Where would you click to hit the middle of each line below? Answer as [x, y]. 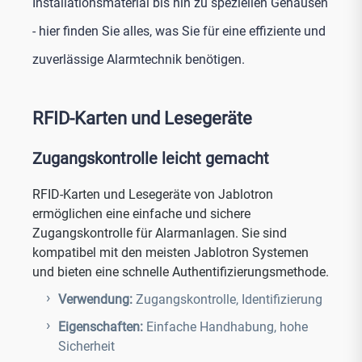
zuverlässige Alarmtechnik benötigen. [139, 59]
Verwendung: [97, 299]
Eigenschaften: [102, 327]
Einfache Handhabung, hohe [227, 327]
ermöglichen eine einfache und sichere [141, 214]
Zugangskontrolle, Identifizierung [229, 299]
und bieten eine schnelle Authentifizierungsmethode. [181, 272]
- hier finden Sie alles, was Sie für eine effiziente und [179, 31]
